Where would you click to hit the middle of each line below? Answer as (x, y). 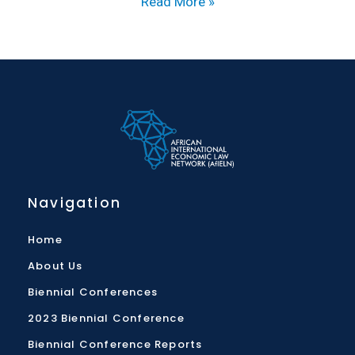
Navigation (74, 203)
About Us (55, 265)
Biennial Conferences (93, 292)
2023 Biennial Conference (106, 318)
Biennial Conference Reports (115, 344)
